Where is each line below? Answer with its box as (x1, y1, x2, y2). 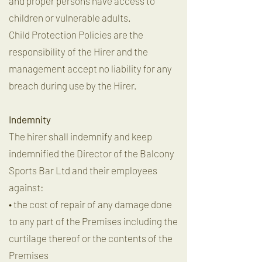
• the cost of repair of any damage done (9, 198, 172, 210)
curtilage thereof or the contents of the (9, 232, 173, 244)
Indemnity (9, 113, 51, 125)
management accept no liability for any (9, 63, 172, 74)
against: (9, 181, 44, 193)
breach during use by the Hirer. (9, 80, 137, 91)
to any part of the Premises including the (9, 215, 178, 227)
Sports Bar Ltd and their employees (9, 164, 157, 176)
